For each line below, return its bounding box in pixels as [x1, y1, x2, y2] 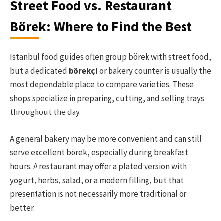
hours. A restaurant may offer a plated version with [10, 161, 187, 172]
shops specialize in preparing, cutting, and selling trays [10, 93, 204, 104]
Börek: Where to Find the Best [10, 17, 192, 36]
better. [10, 202, 35, 214]
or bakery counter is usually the [98, 65, 211, 76]
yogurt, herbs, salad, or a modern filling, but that [10, 175, 184, 186]
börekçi [69, 65, 98, 76]
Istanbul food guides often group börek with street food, [10, 51, 211, 63]
